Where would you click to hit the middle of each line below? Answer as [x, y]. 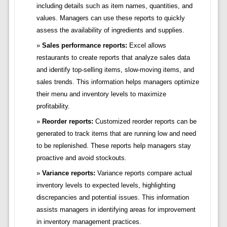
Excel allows [146, 46]
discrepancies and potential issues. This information [112, 198]
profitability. [53, 106]
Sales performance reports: [84, 46]
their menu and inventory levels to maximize [101, 94]
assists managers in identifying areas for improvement [116, 210]
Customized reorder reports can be [145, 122]
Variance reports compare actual [143, 173]
